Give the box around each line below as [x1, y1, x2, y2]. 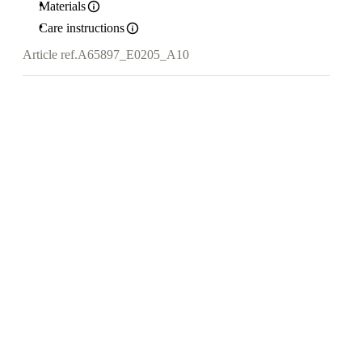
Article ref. [23, 48, 78, 62]
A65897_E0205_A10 [78, 48, 189, 62]
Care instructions [39, 21, 124, 35]
